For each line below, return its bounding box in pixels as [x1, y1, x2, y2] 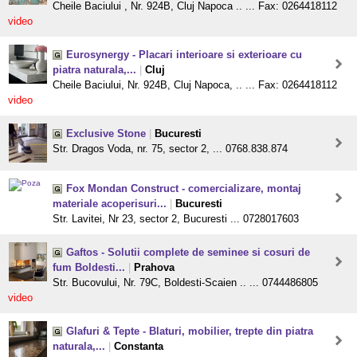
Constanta [114, 340, 163, 353]
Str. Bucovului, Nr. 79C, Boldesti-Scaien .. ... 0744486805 [53, 277, 318, 289]
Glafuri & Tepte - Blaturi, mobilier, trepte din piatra [66, 325, 313, 338]
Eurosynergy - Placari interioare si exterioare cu [66, 49, 302, 61]
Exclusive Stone [66, 127, 146, 140]
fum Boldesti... [53, 261, 125, 274]
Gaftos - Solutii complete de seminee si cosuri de [66, 246, 310, 259]
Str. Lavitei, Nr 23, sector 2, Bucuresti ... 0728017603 [53, 213, 299, 226]
